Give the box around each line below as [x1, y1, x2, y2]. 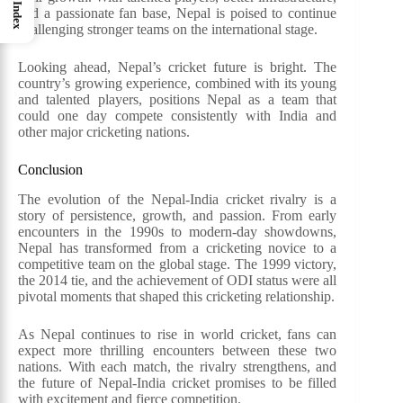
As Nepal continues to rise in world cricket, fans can [18, 326, 337, 342]
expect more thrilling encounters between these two [18, 342, 337, 358]
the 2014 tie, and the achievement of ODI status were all [18, 272, 337, 288]
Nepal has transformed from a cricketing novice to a [18, 239, 337, 255]
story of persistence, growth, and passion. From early [18, 207, 337, 223]
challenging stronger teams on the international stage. [18, 22, 318, 37]
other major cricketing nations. [18, 124, 190, 139]
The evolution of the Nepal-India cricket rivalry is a [18, 191, 337, 207]
